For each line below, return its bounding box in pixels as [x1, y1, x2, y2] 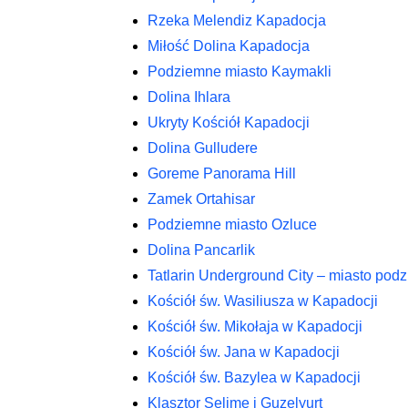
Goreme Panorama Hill [148, 166, 296, 181]
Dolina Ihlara [148, 89, 230, 105]
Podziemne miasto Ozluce [148, 217, 317, 232]
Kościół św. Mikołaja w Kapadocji [148, 319, 362, 334]
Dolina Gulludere [148, 140, 258, 156]
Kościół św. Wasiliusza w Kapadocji [148, 293, 378, 309]
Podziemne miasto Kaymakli [148, 64, 331, 79]
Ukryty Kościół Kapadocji [148, 115, 310, 130]
